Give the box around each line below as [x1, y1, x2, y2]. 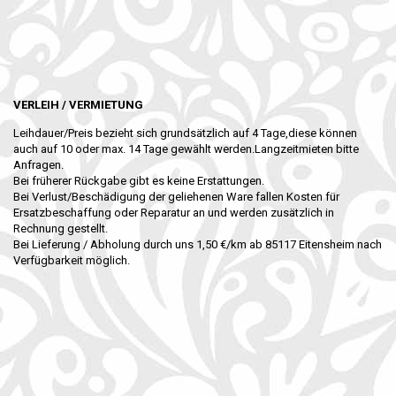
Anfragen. [13, 158, 64, 171]
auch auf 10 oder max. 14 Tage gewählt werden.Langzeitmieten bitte [13, 142, 359, 156]
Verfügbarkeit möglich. [13, 254, 130, 267]
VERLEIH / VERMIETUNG [13, 98, 143, 111]
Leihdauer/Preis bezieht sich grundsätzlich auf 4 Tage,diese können [13, 126, 357, 140]
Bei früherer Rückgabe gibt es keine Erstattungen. [13, 174, 264, 187]
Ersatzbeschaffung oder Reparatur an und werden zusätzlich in [13, 206, 334, 219]
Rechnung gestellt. [13, 222, 108, 235]
